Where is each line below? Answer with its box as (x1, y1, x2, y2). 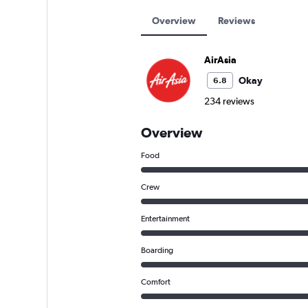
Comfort (140, 277, 170, 287)
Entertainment (140, 214, 190, 223)
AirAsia (203, 54, 236, 65)
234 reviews (203, 96, 254, 107)
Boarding (140, 245, 173, 255)
